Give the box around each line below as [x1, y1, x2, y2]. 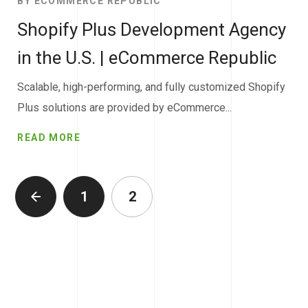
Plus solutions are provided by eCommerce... [17, 101, 232, 115]
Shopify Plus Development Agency [17, 19, 287, 41]
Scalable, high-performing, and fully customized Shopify [17, 80, 286, 94]
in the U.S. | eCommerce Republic [17, 47, 277, 69]
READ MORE [17, 131, 81, 143]
